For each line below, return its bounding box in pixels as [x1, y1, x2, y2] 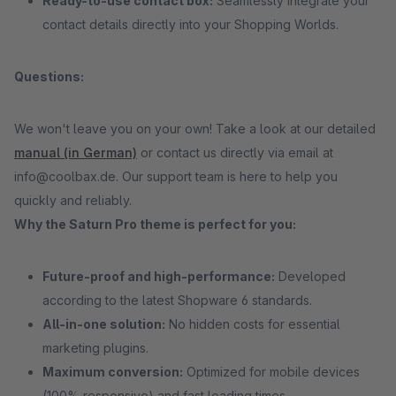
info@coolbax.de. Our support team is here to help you [14, 169, 338, 184]
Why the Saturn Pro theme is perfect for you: [14, 217, 296, 232]
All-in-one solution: [42, 316, 165, 331]
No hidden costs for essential [165, 316, 340, 331]
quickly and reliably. [14, 193, 132, 208]
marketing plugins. [42, 340, 148, 355]
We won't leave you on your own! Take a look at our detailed [14, 121, 376, 136]
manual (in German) [14, 145, 137, 160]
